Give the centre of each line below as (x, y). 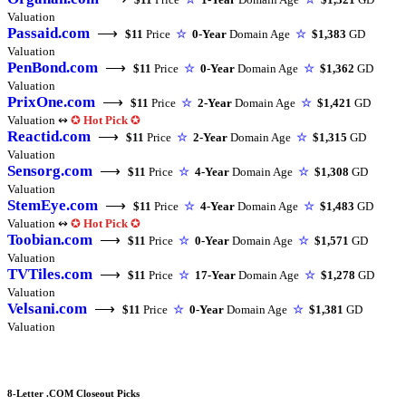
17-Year (215, 275)
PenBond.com (53, 68)
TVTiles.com (50, 275)
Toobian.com (50, 240)
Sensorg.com (50, 171)
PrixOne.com (51, 102)
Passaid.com (48, 34)
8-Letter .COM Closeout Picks (73, 394)
